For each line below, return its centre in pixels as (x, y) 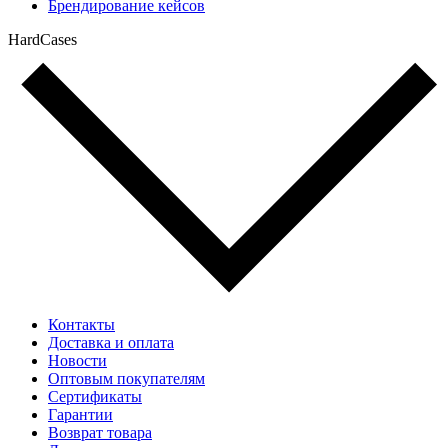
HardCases (42, 40)
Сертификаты (95, 396)
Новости (77, 360)
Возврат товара (100, 432)
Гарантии (80, 414)
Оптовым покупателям (126, 378)
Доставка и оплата (111, 342)
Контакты (81, 324)
